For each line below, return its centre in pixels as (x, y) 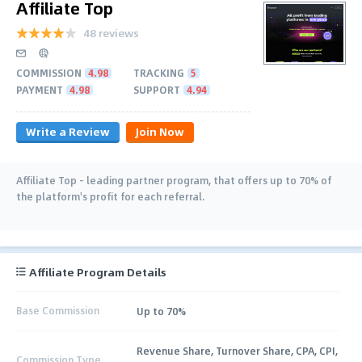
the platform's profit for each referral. (111, 196)
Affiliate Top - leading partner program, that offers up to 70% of (174, 180)
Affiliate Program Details (98, 271)
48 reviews (111, 32)
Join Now (160, 131)
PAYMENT (40, 89)
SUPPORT (157, 89)
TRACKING (159, 72)
